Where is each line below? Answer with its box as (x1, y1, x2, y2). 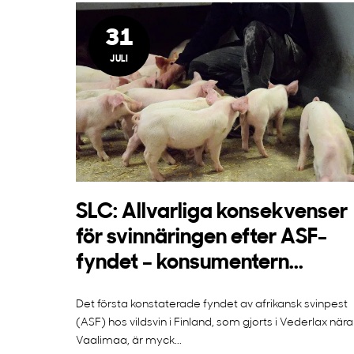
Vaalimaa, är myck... (76, 334, 182, 347)
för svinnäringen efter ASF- (76, 227, 327, 249)
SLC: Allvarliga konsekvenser (76, 201, 348, 224)
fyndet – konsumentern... (76, 252, 303, 274)
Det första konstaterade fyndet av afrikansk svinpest (76, 298, 348, 311)
